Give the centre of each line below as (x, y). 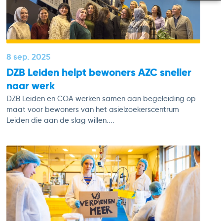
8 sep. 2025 (28, 56)
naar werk (30, 85)
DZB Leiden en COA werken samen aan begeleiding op (101, 99)
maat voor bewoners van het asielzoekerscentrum (92, 110)
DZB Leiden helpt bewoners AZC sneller (99, 72)
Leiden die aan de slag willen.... (60, 121)
